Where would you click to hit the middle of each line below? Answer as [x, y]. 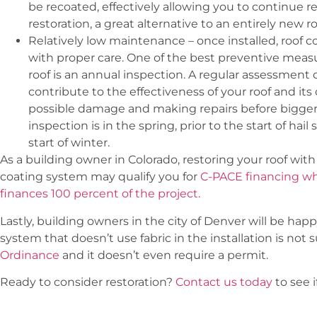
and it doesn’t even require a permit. [165, 255]
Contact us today [224, 282]
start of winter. [69, 143]
